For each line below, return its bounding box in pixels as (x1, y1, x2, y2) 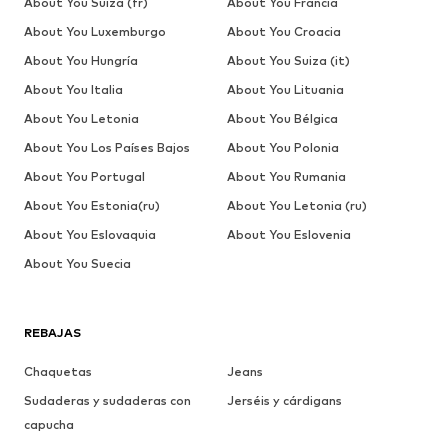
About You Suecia (24, 255, 131, 271)
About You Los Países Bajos (24, 139, 190, 155)
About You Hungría (24, 52, 138, 68)
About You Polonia (226, 139, 339, 155)
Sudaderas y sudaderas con (24, 392, 191, 408)
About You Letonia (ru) (226, 197, 367, 213)
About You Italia (24, 81, 123, 97)
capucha (24, 416, 74, 432)
